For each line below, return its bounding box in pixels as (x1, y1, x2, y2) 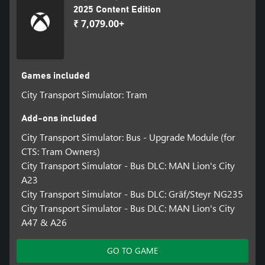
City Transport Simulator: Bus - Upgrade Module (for (21, 131, 235, 144)
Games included (21, 71, 90, 81)
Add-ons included (21, 114, 97, 124)
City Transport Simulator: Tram (21, 88, 147, 101)
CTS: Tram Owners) (21, 145, 100, 158)
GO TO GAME (107, 245, 158, 257)
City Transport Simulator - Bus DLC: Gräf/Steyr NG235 (21, 188, 243, 201)
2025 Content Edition (73, 5, 161, 15)
